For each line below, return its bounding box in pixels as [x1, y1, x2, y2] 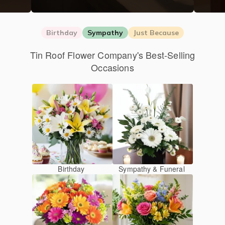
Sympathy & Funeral [119, 164, 185, 174]
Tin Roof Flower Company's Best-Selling [30, 48, 195, 61]
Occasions [91, 61, 134, 74]
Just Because [133, 28, 179, 37]
